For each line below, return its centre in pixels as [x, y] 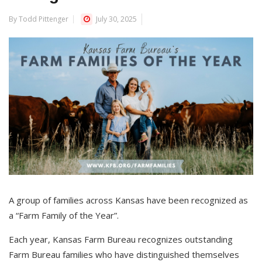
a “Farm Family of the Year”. [64, 216]
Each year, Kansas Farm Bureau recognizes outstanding [121, 239]
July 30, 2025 [116, 19]
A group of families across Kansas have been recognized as [128, 200]
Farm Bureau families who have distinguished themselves [124, 255]
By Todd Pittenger [39, 19]
